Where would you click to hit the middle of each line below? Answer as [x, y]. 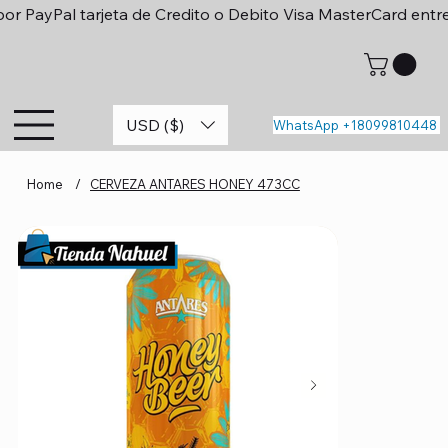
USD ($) [155, 124]
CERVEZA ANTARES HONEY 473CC [194, 183]
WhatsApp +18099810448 [355, 125]
